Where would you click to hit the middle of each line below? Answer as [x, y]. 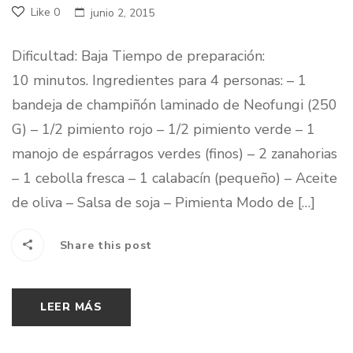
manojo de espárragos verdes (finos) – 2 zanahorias [175, 154]
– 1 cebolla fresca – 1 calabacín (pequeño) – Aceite [175, 178]
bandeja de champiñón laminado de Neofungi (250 [175, 105]
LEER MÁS [71, 307]
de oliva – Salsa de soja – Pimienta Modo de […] [163, 203]
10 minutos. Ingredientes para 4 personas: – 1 [159, 81]
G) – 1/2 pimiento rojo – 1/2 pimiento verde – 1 [163, 130]
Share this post [104, 246]
